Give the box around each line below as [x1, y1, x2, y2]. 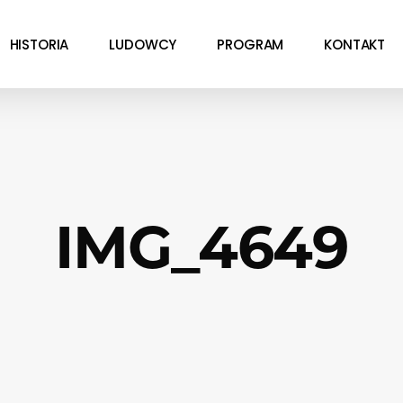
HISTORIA [9, 34, 69, 54]
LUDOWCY [109, 34, 177, 54]
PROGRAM [217, 34, 284, 54]
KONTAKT [324, 34, 386, 54]
